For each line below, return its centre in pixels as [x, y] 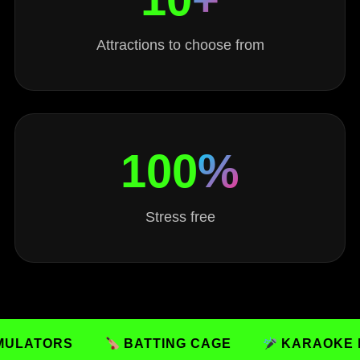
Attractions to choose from [180, 45]
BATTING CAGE [112, 344]
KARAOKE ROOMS [280, 344]
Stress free [180, 217]
